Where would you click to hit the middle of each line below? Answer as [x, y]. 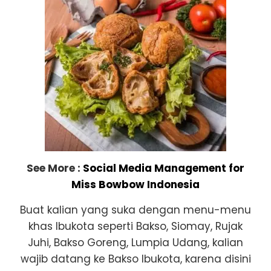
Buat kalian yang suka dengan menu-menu [135, 210]
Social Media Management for [164, 168]
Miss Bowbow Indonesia [135, 184]
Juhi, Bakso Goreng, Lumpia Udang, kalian [135, 242]
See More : [55, 168]
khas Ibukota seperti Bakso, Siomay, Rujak [135, 226]
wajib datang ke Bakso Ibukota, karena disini [135, 259]
